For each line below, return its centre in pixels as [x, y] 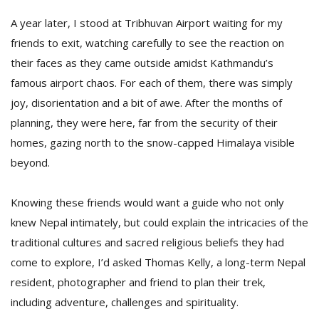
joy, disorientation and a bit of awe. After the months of [146, 103]
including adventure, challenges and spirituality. [125, 302]
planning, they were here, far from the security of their [144, 122]
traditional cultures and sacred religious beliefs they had [147, 242]
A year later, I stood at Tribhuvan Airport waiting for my [147, 23]
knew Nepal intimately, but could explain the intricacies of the [159, 222]
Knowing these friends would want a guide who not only [147, 202]
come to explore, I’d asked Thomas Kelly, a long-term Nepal [158, 262]
